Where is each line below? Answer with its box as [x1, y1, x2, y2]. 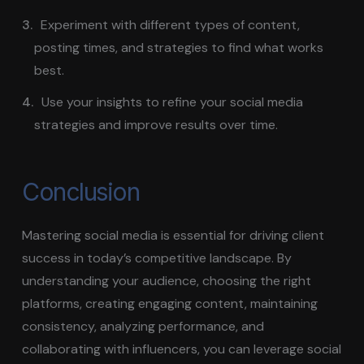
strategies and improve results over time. [33, 115, 278, 133]
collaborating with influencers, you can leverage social [22, 340, 342, 357]
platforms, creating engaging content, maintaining [22, 294, 318, 312]
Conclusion [22, 176, 140, 206]
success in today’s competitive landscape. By [22, 249, 292, 266]
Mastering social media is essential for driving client [22, 226, 325, 244]
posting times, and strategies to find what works [33, 38, 323, 56]
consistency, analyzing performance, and [22, 317, 265, 335]
